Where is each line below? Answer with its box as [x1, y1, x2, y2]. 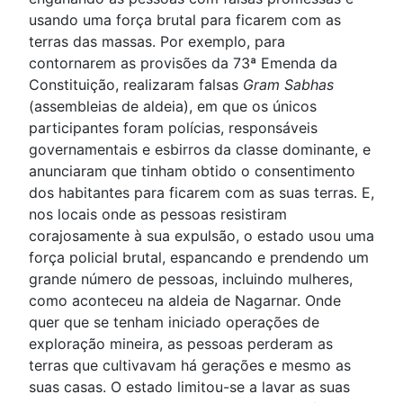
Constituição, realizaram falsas [29, 76, 243, 94]
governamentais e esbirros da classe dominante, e [29, 140, 371, 158]
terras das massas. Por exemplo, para [29, 32, 285, 50]
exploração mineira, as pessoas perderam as [29, 335, 333, 353]
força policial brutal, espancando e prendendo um [29, 248, 369, 266]
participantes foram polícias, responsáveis [29, 119, 318, 137]
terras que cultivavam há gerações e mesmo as [29, 356, 351, 374]
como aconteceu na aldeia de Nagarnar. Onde [29, 291, 341, 309]
